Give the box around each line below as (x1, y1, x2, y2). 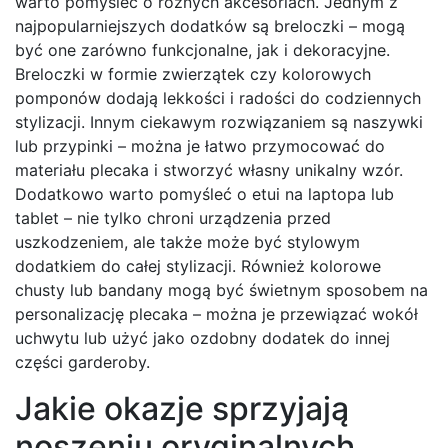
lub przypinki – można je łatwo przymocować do (15, 136, 385, 157)
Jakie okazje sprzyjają (15, 389, 349, 429)
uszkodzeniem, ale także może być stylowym (15, 232, 360, 253)
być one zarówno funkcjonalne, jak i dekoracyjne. (15, 40, 390, 61)
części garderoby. (15, 352, 150, 373)
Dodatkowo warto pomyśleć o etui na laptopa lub (15, 184, 394, 205)
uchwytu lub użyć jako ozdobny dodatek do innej (15, 328, 390, 349)
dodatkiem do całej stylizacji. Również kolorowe (15, 256, 381, 277)
